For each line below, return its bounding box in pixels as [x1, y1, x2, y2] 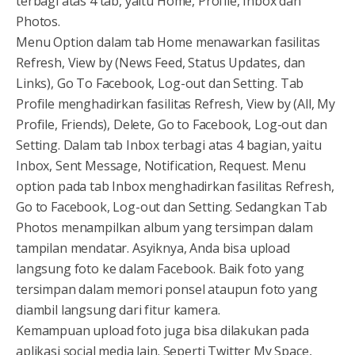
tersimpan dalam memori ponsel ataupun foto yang [16, 281, 318, 299]
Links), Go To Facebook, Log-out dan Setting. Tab [16, 74, 304, 93]
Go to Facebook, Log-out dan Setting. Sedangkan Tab [16, 198, 327, 216]
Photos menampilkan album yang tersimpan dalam [16, 219, 313, 237]
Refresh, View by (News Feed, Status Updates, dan [16, 54, 306, 72]
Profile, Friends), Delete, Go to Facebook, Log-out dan [16, 116, 327, 134]
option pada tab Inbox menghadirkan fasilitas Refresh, [16, 177, 334, 196]
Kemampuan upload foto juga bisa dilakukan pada [16, 322, 309, 340]
